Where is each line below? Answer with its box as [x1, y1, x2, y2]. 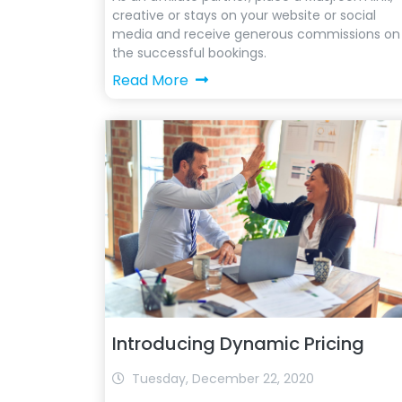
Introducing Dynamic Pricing [112, 331, 364, 356]
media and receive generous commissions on [112, 25, 400, 43]
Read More [112, 70, 188, 91]
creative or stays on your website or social [112, 6, 376, 24]
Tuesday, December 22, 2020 [132, 370, 314, 388]
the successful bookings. [112, 44, 267, 62]
